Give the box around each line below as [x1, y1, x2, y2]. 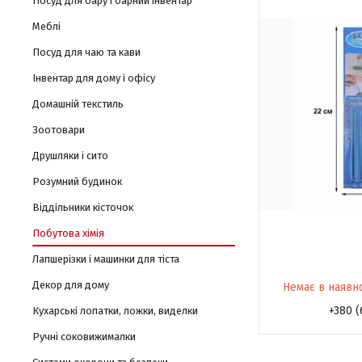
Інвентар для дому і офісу [32, 72, 155, 84]
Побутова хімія [32, 227, 104, 239]
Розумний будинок [32, 175, 122, 187]
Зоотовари [32, 124, 85, 136]
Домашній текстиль [32, 98, 124, 110]
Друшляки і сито [32, 149, 108, 162]
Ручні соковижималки [32, 330, 136, 343]
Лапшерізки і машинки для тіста [32, 253, 179, 265]
